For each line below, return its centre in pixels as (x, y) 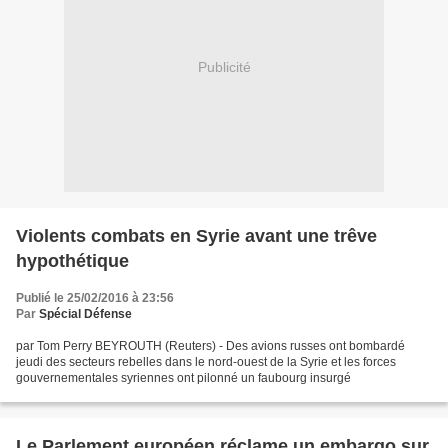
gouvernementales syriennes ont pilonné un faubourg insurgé (183, 378)
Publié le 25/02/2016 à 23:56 (95, 298)
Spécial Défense (85, 314)
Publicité (224, 66)
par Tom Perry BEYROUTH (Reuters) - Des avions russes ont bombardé (210, 346)
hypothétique (72, 261)
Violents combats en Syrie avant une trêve (196, 236)
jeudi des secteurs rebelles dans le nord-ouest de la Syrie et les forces (206, 362)
